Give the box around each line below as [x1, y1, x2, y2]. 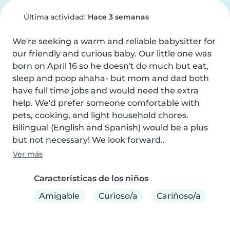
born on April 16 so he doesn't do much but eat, [12, 61, 208, 71]
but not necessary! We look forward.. [12, 135, 165, 145]
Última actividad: [21, 12, 88, 22]
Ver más [13, 149, 43, 159]
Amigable [39, 190, 80, 201]
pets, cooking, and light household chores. [12, 110, 188, 120]
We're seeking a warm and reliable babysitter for [12, 36, 216, 46]
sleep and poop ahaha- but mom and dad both [12, 73, 209, 83]
